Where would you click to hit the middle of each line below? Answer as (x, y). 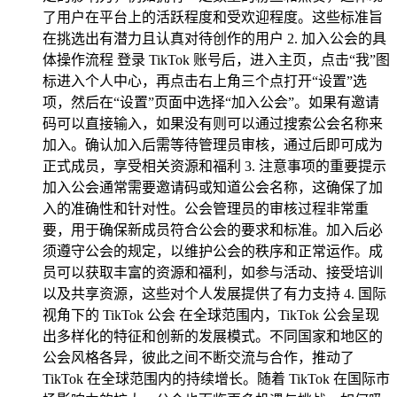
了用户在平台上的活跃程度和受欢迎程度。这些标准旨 (213, 17)
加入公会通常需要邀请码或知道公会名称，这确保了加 (213, 187)
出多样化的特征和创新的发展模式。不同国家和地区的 (213, 336)
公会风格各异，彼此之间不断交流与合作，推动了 (198, 357)
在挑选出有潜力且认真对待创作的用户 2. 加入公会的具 (214, 38)
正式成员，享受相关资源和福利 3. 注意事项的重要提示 (214, 166)
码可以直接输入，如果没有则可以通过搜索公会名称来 (213, 123)
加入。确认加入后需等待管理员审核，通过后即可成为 (213, 144)
